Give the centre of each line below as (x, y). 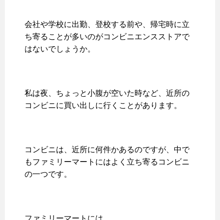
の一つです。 (48, 174)
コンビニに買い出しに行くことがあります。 (103, 106)
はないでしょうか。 (60, 49)
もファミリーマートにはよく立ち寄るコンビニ (107, 162)
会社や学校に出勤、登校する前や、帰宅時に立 (107, 25)
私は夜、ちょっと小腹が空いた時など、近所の (107, 93)
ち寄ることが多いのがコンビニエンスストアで (107, 37)
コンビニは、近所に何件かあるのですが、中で (107, 150)
